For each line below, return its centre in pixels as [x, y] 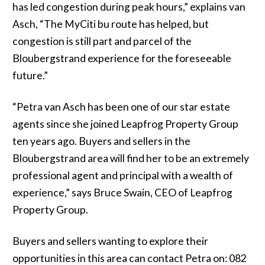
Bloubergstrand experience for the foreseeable [122, 58]
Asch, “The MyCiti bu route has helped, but [110, 24]
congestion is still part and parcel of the [102, 41]
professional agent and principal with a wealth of [122, 175]
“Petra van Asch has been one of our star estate [121, 107]
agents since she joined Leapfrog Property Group [125, 124]
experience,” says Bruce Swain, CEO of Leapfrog [122, 193]
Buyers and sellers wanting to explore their [110, 241]
